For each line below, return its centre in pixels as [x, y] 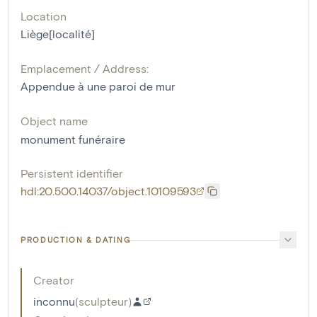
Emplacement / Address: [85, 69]
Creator [54, 280]
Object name [54, 121]
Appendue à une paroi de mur [98, 86]
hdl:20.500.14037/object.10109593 [108, 191]
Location [44, 16]
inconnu [54, 301]
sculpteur [103, 301]
